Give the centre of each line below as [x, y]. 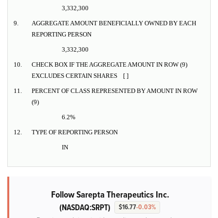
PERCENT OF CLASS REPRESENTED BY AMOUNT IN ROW [115, 91]
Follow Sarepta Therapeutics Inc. [110, 195]
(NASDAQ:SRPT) [85, 208]
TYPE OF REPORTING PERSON [75, 132]
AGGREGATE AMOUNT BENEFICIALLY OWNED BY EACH [114, 23]
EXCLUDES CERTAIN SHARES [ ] [80, 76]
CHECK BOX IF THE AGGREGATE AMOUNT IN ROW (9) [109, 65]
